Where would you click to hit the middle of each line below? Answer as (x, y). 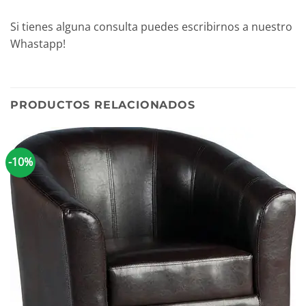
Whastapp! (38, 44)
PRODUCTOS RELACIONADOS (103, 105)
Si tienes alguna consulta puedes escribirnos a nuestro (151, 27)
